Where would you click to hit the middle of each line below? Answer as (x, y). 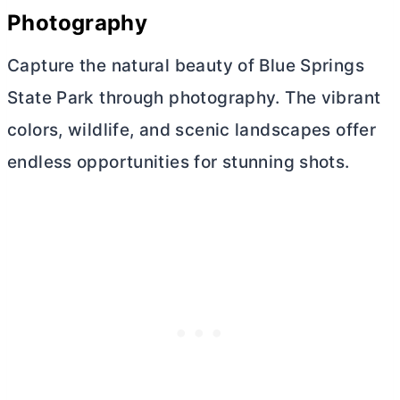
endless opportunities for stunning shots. (179, 162)
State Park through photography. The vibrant (194, 98)
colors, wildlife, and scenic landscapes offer (192, 130)
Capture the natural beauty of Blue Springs (186, 66)
